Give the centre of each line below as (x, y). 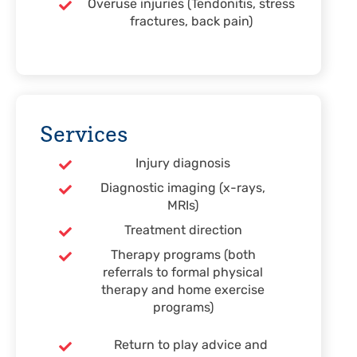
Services (84, 133)
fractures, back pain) (191, 22)
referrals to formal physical (183, 273)
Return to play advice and (191, 346)
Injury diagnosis (183, 164)
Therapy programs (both (183, 256)
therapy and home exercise (183, 291)
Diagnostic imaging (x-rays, (183, 189)
